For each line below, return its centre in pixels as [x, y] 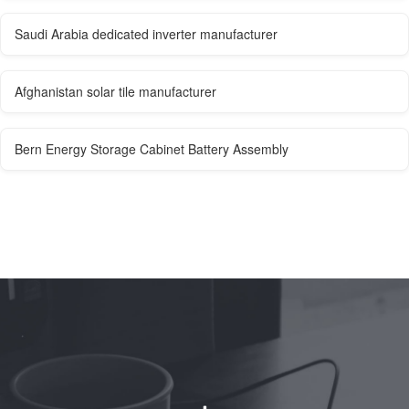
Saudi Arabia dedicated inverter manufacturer [146, 34]
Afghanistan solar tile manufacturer [115, 92]
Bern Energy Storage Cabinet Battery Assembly [152, 149]
